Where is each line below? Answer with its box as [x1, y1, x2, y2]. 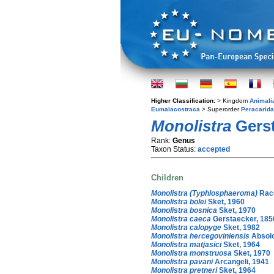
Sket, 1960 [206, 197, 245, 206]
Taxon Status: [151, 145, 198, 154]
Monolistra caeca [151, 214, 211, 223]
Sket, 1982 [221, 223, 260, 232]
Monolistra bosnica [151, 206, 217, 215]
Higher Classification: [151, 97, 217, 104]
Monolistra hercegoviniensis [151, 231, 250, 240]
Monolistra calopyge [151, 223, 221, 232]
